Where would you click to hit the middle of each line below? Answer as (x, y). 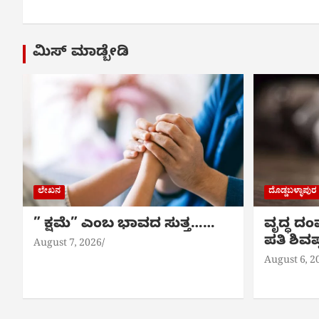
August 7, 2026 (68, 244)
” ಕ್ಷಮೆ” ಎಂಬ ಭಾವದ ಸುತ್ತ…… (124, 225)
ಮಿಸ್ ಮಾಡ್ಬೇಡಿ (81, 54)
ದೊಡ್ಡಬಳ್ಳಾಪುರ (292, 192)
